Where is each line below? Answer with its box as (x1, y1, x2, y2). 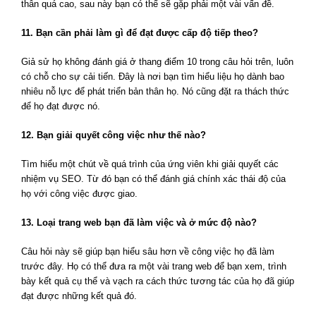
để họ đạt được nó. (21, 101, 100, 112)
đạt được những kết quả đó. (21, 291, 137, 302)
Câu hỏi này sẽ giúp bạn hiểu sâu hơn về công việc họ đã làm (21, 246, 274, 257)
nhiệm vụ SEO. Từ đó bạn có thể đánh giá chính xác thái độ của (21, 174, 286, 185)
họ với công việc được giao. (21, 188, 138, 200)
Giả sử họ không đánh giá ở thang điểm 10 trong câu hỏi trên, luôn (21, 56, 293, 68)
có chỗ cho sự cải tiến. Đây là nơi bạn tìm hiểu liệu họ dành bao (21, 71, 284, 83)
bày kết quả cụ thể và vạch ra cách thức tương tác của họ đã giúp (21, 276, 294, 287)
